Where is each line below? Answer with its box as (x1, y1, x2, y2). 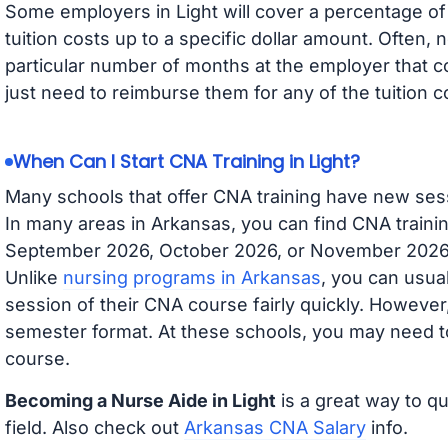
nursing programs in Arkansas (62, 267, 321, 289)
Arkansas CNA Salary (183, 417, 366, 439)
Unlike (4, 267, 63, 289)
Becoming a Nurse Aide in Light (4, 390, 276, 412)
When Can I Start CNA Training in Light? (12, 149, 360, 175)
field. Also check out (4, 417, 184, 439)
